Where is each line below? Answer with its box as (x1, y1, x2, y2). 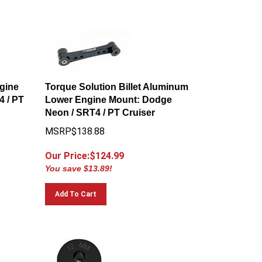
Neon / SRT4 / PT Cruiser (45, 102, 156, 112)
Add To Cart (55, 185, 97, 193)
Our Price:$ (45, 145, 96, 156)
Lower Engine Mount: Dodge (45, 89, 173, 99)
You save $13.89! (45, 158, 113, 168)
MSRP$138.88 (45, 120, 105, 132)
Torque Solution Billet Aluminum (45, 77, 189, 87)
